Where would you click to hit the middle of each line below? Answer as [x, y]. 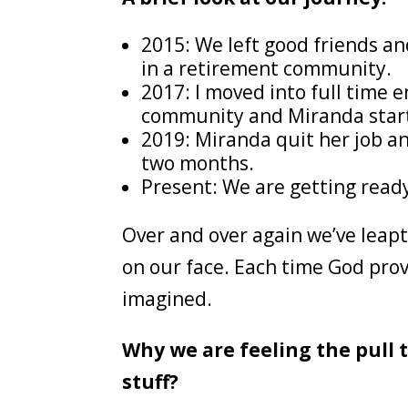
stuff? [153, 381]
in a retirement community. [267, 68]
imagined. [170, 298]
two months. [198, 163]
